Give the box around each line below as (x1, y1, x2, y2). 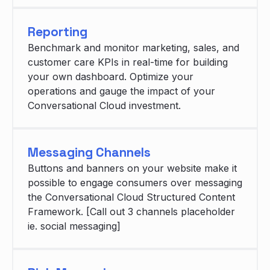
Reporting (28, 24, 87, 40)
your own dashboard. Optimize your (28, 71, 193, 83)
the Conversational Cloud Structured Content (28, 191, 235, 204)
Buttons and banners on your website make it (28, 162, 237, 175)
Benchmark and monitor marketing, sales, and (28, 42, 239, 54)
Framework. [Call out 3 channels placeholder (28, 206, 235, 218)
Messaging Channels (28, 144, 151, 161)
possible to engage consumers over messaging (28, 177, 242, 189)
